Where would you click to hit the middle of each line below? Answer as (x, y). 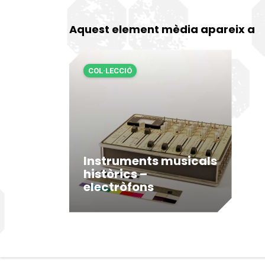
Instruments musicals (150, 161)
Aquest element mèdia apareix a (162, 30)
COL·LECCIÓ (110, 71)
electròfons (119, 187)
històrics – (115, 174)
